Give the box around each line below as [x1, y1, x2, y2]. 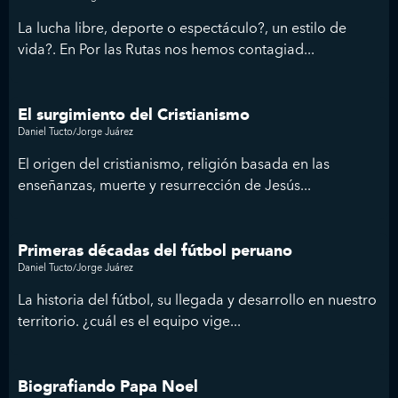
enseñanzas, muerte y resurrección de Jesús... [18, 173, 311, 197]
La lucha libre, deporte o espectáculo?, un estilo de [18, 16, 346, 40]
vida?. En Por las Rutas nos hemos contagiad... [18, 37, 314, 61]
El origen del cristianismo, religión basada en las [18, 152, 330, 176]
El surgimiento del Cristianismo [18, 102, 250, 129]
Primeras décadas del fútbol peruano [18, 238, 292, 265]
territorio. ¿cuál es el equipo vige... [18, 309, 241, 333]
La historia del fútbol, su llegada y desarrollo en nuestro [18, 288, 377, 312]
